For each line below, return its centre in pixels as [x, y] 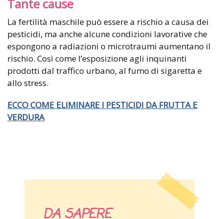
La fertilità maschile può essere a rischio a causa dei [108, 22]
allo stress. [28, 83]
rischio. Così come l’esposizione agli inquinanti [97, 59]
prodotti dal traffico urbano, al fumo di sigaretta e [105, 71]
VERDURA [26, 117]
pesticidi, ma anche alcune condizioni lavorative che [107, 34]
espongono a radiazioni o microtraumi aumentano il [109, 46]
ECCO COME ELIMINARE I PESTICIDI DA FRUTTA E [102, 105]
